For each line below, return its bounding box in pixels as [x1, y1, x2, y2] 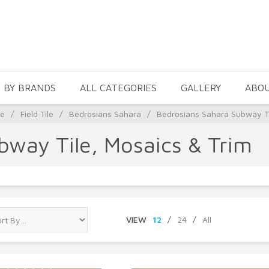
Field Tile [20, 109, 53, 119]
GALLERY [181, 82, 221, 93]
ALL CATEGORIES [80, 82, 157, 93]
